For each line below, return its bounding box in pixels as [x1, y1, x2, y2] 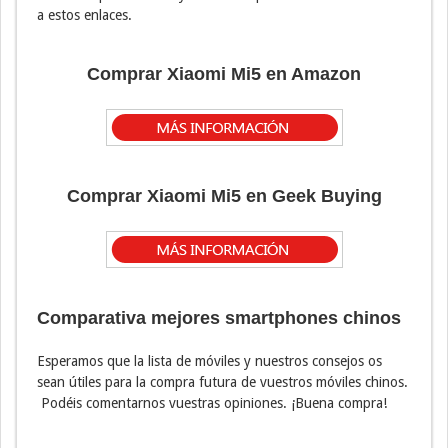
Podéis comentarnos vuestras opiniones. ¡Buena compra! [37, 395, 387, 412]
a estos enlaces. [37, 7, 132, 24]
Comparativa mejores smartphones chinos [37, 308, 401, 329]
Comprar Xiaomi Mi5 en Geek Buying [66, 186, 382, 207]
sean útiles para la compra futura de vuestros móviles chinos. [37, 374, 408, 391]
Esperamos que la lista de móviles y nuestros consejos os [37, 353, 382, 370]
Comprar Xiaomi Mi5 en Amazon [87, 64, 361, 85]
